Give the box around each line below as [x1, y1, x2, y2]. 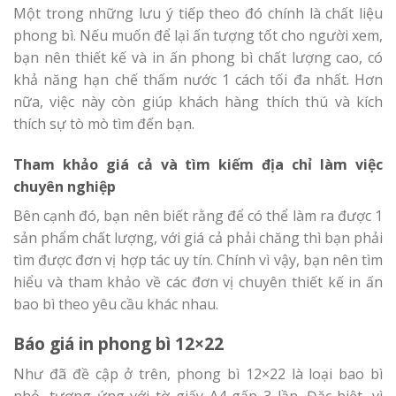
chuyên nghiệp [13, 176, 116, 196]
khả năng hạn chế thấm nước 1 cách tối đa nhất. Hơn [13, 69, 383, 89]
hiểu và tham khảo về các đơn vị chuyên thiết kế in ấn [13, 271, 383, 292]
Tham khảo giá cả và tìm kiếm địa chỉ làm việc [13, 154, 383, 174]
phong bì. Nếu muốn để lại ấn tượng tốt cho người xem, [13, 25, 383, 45]
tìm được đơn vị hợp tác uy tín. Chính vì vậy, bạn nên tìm [13, 249, 383, 270]
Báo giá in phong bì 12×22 [13, 331, 224, 356]
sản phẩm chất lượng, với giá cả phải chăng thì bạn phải [13, 227, 383, 247]
